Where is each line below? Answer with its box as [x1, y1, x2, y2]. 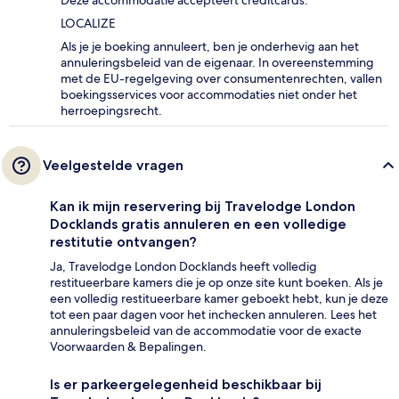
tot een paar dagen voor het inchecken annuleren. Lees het [50, 306, 377, 323]
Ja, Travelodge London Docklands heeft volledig [50, 258, 317, 275]
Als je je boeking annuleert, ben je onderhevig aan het [61, 38, 359, 55]
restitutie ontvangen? [50, 233, 197, 251]
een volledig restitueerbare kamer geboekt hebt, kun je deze [50, 290, 388, 307]
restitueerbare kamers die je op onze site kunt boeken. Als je [50, 274, 383, 291]
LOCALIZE [61, 15, 116, 32]
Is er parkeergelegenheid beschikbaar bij [50, 376, 322, 394]
